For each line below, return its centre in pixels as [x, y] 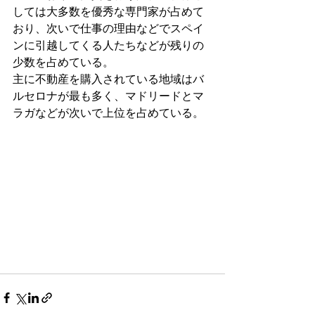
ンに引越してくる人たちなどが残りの [108, 45]
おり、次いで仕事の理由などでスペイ [108, 28]
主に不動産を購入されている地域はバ [108, 79]
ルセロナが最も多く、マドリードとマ [108, 96]
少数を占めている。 [63, 62]
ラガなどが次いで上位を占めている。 [108, 113]
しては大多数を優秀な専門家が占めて [108, 12]
